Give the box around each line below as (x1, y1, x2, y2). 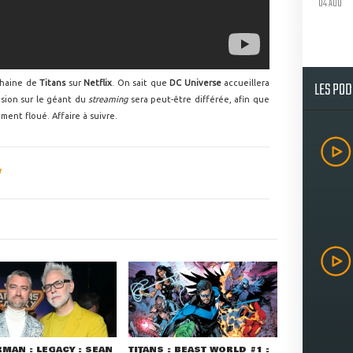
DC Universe (169, 78, 224, 87)
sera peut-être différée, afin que (128, 95, 270, 104)
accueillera (224, 78, 269, 87)
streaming (88, 95, 128, 104)
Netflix (84, 78, 112, 87)
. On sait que (112, 78, 169, 87)
